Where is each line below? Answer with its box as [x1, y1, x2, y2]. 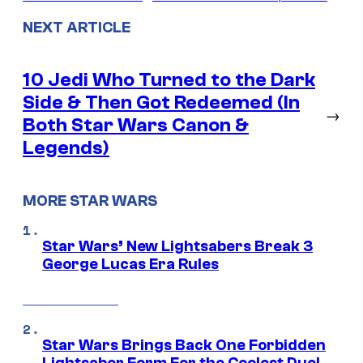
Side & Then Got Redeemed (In [23, 91, 300, 113]
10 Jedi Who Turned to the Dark [23, 68, 315, 91]
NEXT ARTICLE [23, 19, 130, 37]
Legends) [23, 136, 109, 159]
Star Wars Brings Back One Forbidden [42, 336, 326, 355]
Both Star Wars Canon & [23, 113, 249, 136]
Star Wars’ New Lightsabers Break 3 [42, 237, 313, 256]
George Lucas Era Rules [42, 255, 219, 274]
